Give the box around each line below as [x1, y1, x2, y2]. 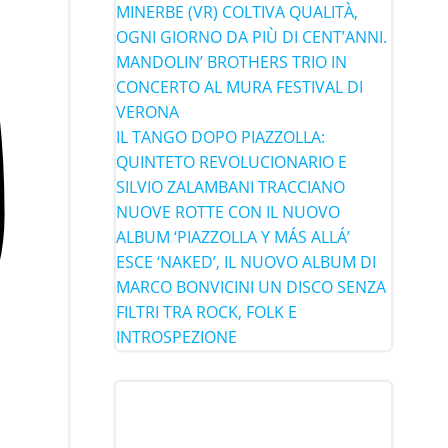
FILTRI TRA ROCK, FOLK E [115, 300, 297, 323]
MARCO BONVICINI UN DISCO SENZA [115, 275, 386, 298]
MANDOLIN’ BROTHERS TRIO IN [115, 50, 347, 73]
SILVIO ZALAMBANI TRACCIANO [115, 175, 345, 198]
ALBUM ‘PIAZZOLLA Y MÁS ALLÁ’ [115, 225, 350, 248]
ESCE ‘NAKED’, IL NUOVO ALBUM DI [115, 250, 376, 273]
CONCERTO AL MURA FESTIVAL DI [115, 75, 363, 98]
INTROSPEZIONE [115, 325, 237, 348]
